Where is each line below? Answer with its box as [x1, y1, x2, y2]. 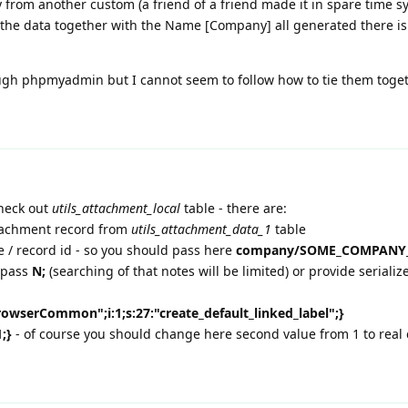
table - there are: [180, 199, 287, 218]
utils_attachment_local [52, 199, 180, 218]
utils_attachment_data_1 [131, 220, 271, 239]
